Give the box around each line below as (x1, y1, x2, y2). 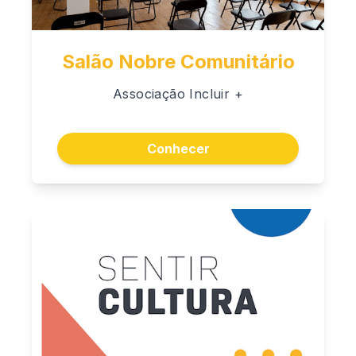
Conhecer (146, 141, 210, 157)
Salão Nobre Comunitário (61, 49, 295, 73)
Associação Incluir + (113, 85, 243, 102)
